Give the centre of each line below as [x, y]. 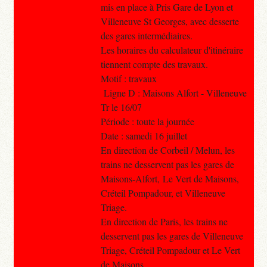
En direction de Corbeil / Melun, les [167, 150]
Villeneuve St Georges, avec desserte [170, 21]
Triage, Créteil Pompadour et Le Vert [170, 250]
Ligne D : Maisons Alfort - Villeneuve [173, 92]
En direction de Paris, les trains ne [164, 221]
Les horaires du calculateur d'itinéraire [172, 49]
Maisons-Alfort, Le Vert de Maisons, [170, 178]
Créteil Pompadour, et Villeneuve [163, 193]
